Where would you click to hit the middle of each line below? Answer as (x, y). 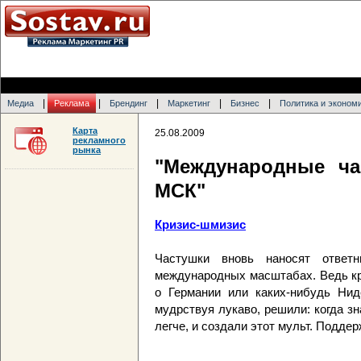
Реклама (72, 103)
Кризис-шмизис (200, 225)
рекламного (99, 140)
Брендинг (129, 103)
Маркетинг (189, 103)
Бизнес (245, 103)
